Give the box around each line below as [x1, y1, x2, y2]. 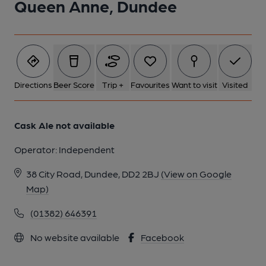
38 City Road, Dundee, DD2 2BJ [26, 168, 159, 179]
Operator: [14, 144, 59, 155]
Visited [222, 80, 248, 89]
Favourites [131, 80, 170, 89]
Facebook [141, 232, 184, 243]
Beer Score [53, 80, 95, 89]
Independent [59, 144, 115, 155]
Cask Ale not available [14, 119, 115, 131]
